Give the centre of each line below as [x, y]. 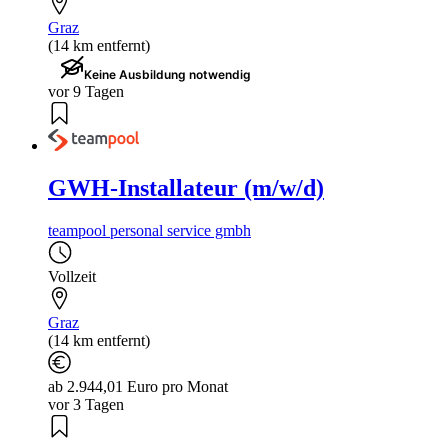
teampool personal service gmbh [149, 230]
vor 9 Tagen [86, 92]
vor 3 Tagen [86, 404]
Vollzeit [72, 276]
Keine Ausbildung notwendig [167, 75]
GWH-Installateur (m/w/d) [186, 187]
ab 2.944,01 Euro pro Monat [138, 386]
